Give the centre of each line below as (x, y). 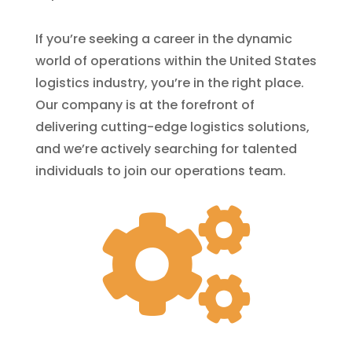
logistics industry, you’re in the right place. (169, 82)
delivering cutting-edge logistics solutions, (172, 126)
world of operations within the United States (176, 60)
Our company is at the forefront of (145, 104)
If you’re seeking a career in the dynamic (163, 38)
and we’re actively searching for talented (166, 148)
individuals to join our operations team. (160, 170)
